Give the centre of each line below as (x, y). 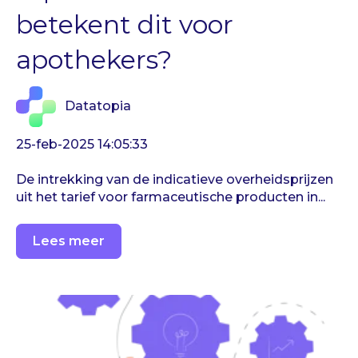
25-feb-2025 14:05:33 (82, 144)
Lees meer (69, 241)
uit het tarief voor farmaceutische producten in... (171, 197)
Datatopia (98, 106)
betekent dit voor (125, 25)
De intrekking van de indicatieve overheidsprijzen (175, 180)
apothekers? (94, 60)
